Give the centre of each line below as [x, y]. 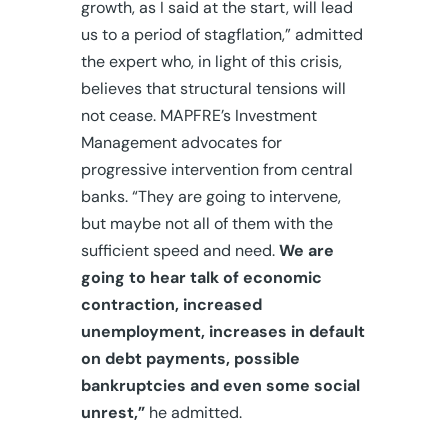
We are [306, 250]
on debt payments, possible [190, 358]
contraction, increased [171, 304]
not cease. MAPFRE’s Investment [198, 115]
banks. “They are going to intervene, [210, 196]
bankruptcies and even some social [220, 385]
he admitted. [193, 412]
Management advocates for [181, 142]
